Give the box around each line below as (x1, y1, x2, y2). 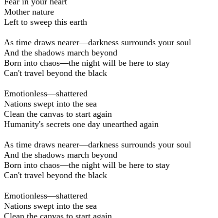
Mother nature (4, 6, 54, 17)
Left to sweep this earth (4, 17, 87, 27)
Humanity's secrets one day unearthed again (4, 119, 159, 129)
